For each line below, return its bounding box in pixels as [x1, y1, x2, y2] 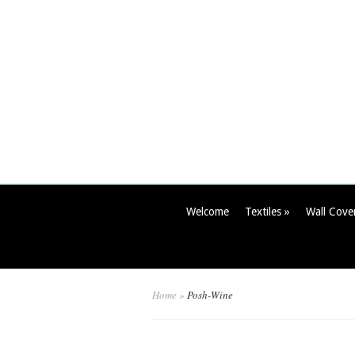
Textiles [245, 205, 281, 218]
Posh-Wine [185, 288, 233, 302]
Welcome [186, 205, 229, 218]
